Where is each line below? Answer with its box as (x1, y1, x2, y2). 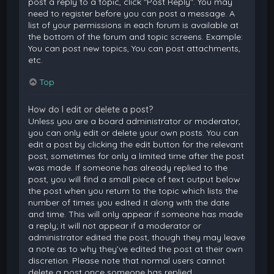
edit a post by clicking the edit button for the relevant (28, 138, 244, 150)
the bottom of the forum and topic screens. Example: (28, 31, 243, 42)
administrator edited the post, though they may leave (28, 231, 246, 243)
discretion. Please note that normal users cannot (28, 254, 226, 266)
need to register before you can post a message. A (28, 7, 235, 19)
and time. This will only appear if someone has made (28, 208, 243, 220)
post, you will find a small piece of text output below (28, 173, 241, 185)
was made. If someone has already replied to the (28, 161, 228, 173)
